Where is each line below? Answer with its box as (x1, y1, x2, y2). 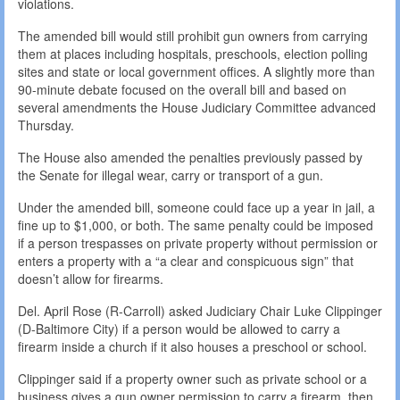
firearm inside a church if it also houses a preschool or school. (18, 337, 367, 356)
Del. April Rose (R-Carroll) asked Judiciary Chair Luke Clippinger (18, 302, 382, 321)
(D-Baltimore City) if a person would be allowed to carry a (18, 320, 340, 338)
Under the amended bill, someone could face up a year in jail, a (18, 198, 375, 217)
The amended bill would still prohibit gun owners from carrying (18, 27, 368, 46)
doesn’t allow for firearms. (18, 270, 163, 288)
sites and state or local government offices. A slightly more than (18, 62, 375, 81)
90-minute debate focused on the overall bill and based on (18, 80, 346, 99)
